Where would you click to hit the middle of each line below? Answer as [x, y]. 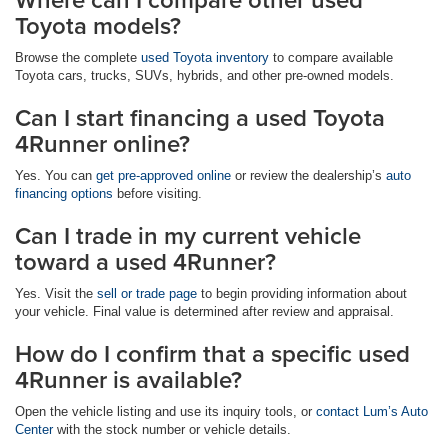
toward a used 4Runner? [145, 262]
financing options [64, 194]
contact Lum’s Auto [372, 412]
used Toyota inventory [205, 58]
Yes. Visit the [56, 294]
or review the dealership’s [308, 176]
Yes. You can [55, 176]
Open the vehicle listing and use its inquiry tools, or [165, 412]
